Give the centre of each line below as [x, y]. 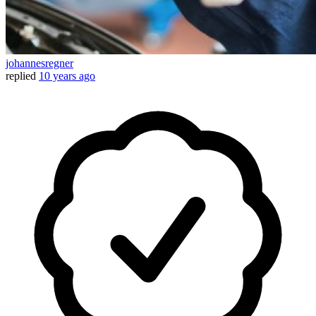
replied [21, 76]
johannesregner [39, 63]
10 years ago [67, 76]
